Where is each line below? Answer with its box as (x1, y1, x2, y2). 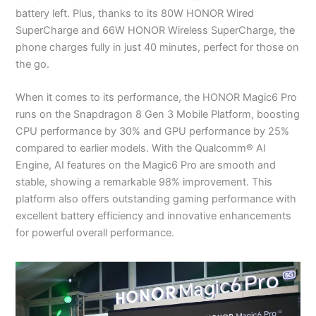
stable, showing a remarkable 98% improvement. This (16, 176, 273, 189)
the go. (16, 57, 53, 71)
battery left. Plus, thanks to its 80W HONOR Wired (16, 6, 255, 20)
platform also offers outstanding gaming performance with (16, 193, 297, 206)
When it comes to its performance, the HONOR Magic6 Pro (16, 91, 298, 104)
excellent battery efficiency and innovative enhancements (16, 209, 292, 223)
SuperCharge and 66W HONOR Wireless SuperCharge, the (16, 23, 296, 37)
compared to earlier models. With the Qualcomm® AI (16, 142, 267, 155)
